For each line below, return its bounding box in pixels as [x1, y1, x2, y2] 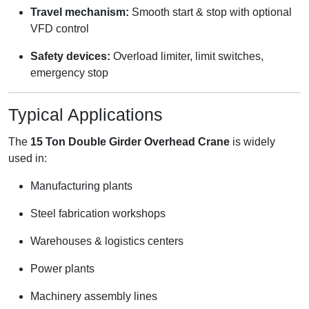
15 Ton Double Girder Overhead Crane [30, 135, 230, 148]
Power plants [30, 262, 94, 275]
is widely [230, 135, 275, 148]
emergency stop [30, 66, 108, 79]
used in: [8, 152, 47, 164]
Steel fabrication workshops [30, 207, 166, 219]
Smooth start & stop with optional [129, 6, 292, 18]
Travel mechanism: [30, 6, 129, 18]
